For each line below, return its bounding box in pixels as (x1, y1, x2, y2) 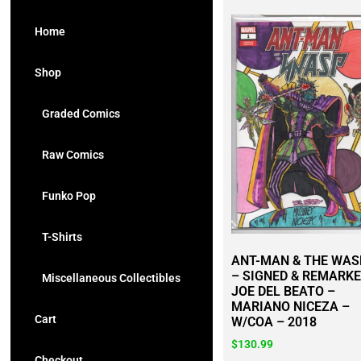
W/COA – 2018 (230, 314, 317, 330)
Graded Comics (35, 107, 120, 120)
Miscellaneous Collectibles (35, 272, 180, 284)
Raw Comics (35, 148, 104, 161)
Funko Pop (35, 189, 96, 202)
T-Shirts (35, 230, 82, 243)
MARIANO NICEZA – (230, 299, 350, 315)
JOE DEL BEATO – (230, 284, 335, 300)
